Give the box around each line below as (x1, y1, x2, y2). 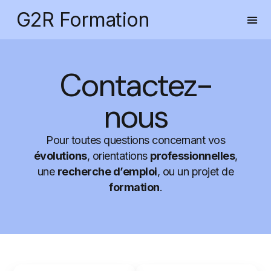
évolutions (33, 149, 87, 162)
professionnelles (150, 149, 235, 162)
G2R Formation (16, 7, 149, 31)
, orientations (87, 149, 150, 162)
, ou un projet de (157, 165, 234, 178)
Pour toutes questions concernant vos (46, 134, 225, 146)
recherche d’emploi (57, 165, 157, 178)
